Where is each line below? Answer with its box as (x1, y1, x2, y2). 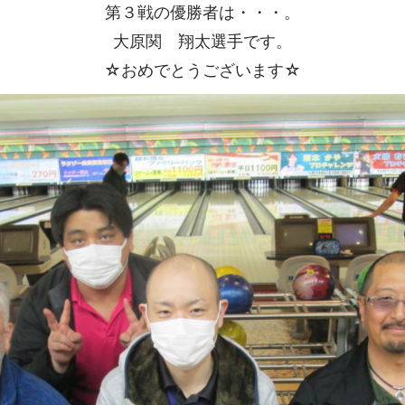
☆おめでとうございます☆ (103, 61, 301, 80)
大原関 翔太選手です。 (112, 32, 292, 51)
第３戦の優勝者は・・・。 (104, 3, 300, 22)
